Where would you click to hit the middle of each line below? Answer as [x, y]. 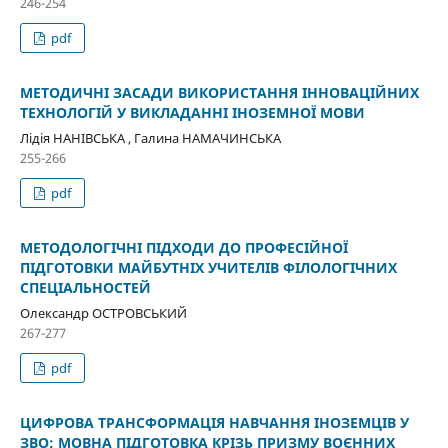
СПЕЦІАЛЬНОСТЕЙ [85, 288]
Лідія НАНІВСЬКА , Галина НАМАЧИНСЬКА [150, 138]
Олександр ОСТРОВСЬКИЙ [103, 313]
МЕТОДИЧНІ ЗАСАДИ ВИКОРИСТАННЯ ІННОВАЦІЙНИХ [219, 93]
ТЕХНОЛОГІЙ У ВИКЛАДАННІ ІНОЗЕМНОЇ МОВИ [192, 113]
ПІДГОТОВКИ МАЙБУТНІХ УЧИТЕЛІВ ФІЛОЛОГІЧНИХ [208, 268]
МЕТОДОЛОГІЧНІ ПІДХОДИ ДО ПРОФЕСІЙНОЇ [183, 248]
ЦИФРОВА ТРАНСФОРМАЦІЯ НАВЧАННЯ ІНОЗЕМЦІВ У [214, 423]
